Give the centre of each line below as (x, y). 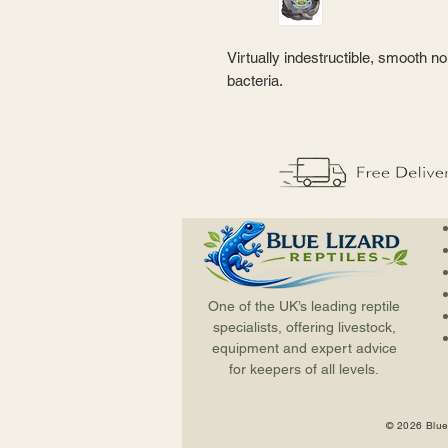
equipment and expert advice (304, 348)
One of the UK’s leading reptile (304, 306)
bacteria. (255, 80)
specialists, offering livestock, (304, 327)
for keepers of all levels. (304, 369)
